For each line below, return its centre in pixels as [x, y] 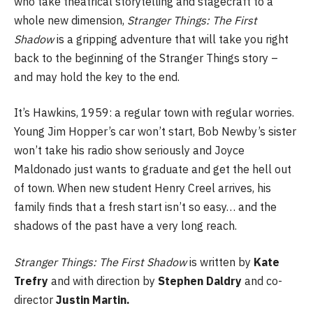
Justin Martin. [93, 299]
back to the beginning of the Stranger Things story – [146, 58]
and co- [263, 281]
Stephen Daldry [201, 281]
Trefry [32, 281]
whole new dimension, [71, 20]
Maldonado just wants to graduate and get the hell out [153, 169]
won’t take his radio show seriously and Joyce [129, 151]
